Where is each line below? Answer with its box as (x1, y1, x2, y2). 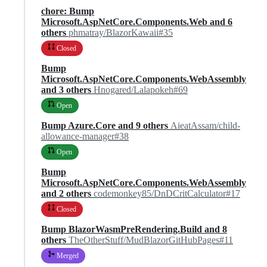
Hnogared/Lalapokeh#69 (94, 84, 188, 95)
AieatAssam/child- (170, 120, 240, 131)
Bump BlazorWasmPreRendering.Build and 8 (41, 223, 227, 234)
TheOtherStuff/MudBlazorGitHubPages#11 (69, 234, 233, 245)
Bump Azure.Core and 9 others (41, 120, 170, 131)
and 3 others (41, 84, 94, 95)
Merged (55, 251, 79, 260)
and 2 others (41, 188, 94, 198)
